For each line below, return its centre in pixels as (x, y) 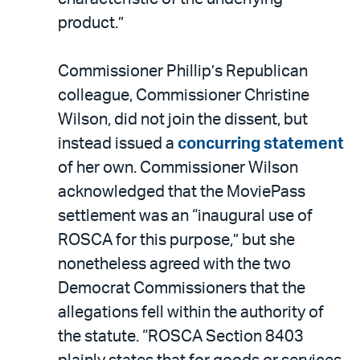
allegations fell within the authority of (191, 312)
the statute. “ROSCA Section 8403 (181, 336)
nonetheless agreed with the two (174, 264)
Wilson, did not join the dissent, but (183, 119)
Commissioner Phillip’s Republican (183, 71)
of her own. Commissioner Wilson (178, 168)
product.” (91, 23)
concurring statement (261, 143)
